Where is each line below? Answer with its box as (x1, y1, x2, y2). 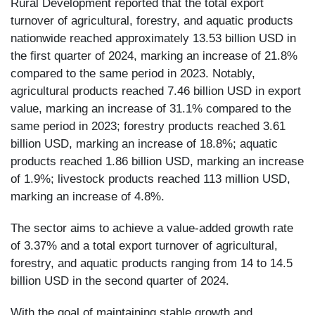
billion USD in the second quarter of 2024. (11, 274, 229, 288)
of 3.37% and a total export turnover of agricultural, (11, 239, 278, 252)
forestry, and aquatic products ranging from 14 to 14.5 (11, 257, 292, 270)
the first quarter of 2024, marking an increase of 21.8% (11, 49, 297, 63)
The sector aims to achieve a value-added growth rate (11, 221, 293, 235)
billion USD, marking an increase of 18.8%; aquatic (11, 137, 278, 150)
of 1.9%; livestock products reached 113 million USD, (11, 172, 290, 186)
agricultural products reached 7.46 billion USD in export (11, 84, 301, 98)
